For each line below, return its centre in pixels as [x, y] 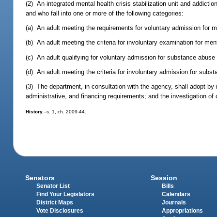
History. [35, 112]
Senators [40, 178]
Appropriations [182, 211]
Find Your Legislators [66, 194]
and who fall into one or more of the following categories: [105, 13]
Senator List [53, 186]
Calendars [176, 194]
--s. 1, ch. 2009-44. [65, 112]
